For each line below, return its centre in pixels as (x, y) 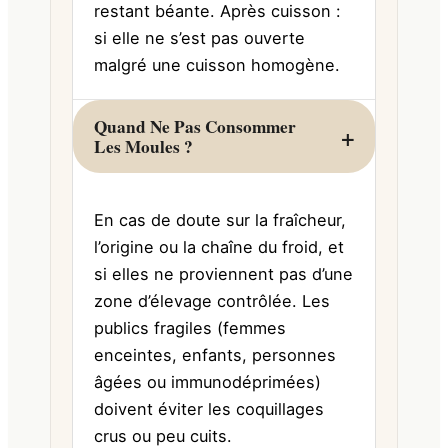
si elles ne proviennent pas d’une (224, 273)
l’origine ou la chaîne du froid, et (219, 246)
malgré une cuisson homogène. (217, 64)
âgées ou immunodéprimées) (208, 381)
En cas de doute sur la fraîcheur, (220, 219)
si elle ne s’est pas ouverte (200, 37)
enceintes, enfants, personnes (215, 354)
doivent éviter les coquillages (209, 408)
